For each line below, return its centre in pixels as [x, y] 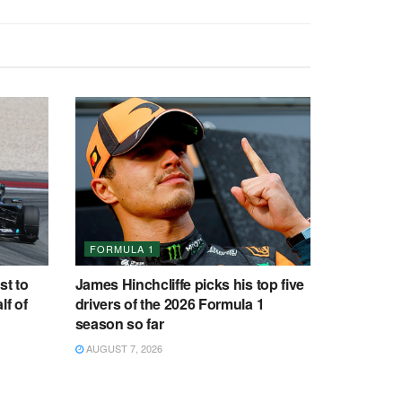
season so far [119, 323]
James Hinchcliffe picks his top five [189, 284]
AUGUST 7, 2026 [122, 348]
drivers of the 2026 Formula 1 [170, 303]
